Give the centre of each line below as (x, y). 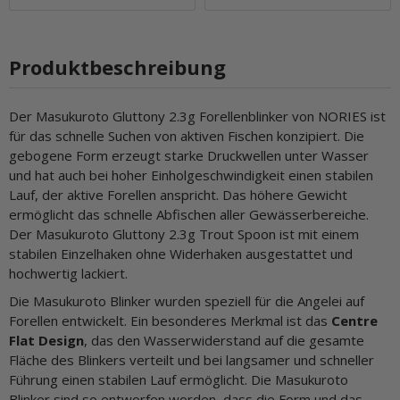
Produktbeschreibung (117, 67)
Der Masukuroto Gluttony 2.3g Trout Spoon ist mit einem (184, 233)
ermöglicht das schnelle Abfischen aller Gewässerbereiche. (189, 214)
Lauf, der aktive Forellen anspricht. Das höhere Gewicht (178, 194)
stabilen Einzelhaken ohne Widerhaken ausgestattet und (181, 253)
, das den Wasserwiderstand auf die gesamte (224, 340)
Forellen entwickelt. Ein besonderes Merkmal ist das (170, 320)
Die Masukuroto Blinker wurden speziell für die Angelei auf (187, 300)
